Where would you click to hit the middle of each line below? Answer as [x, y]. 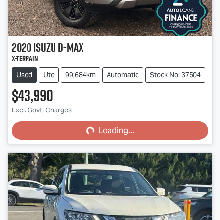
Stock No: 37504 [175, 75]
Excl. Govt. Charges [42, 110]
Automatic [123, 75]
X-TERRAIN [25, 59]
